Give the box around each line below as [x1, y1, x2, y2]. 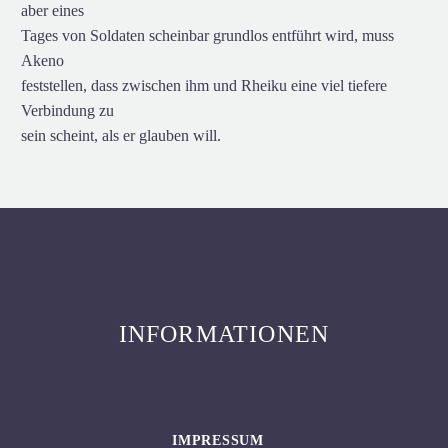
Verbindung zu [21, 101, 114, 119]
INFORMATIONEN [118, 321, 330, 348]
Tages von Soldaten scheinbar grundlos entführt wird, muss [21, 26, 394, 44]
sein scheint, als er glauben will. [21, 126, 221, 144]
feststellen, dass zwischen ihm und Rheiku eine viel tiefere [21, 76, 387, 94]
